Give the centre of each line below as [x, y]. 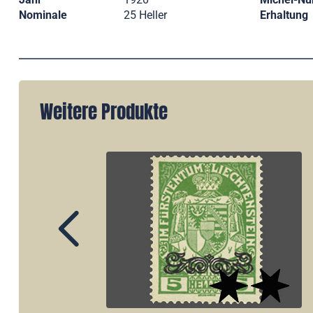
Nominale [43, 15]
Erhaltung [284, 15]
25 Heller [145, 15]
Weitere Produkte [104, 111]
